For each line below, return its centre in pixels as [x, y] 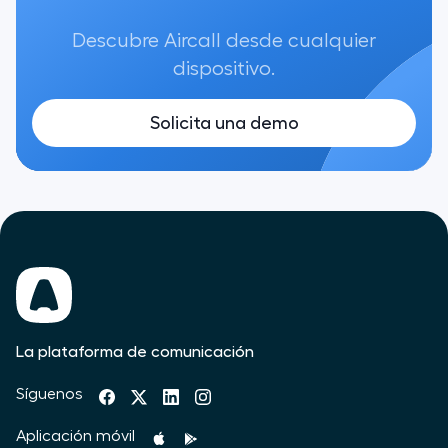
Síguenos [49, 393]
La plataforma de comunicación [135, 351]
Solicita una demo [224, 122]
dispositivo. [224, 68]
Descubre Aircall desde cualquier [224, 40]
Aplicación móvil [75, 435]
